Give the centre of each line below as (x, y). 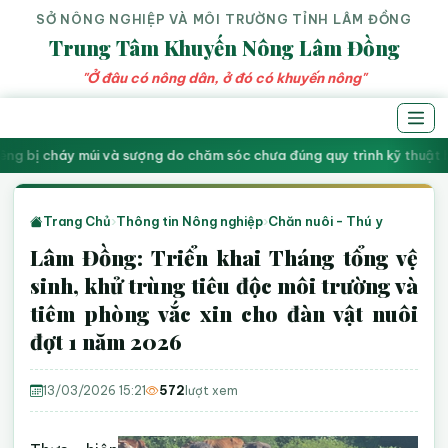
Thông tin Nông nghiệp (190, 221)
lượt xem (212, 390)
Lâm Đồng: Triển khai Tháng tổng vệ (224, 257)
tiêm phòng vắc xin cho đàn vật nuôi (224, 313)
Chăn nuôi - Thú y (326, 221)
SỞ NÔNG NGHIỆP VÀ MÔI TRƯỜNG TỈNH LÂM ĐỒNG (224, 19)
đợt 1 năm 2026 (106, 341)
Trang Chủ (77, 221)
